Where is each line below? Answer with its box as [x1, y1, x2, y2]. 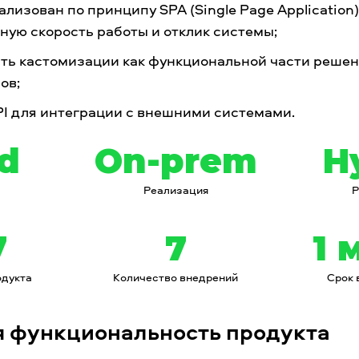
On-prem [94, 139, 257, 182]
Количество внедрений [113, 268, 238, 284]
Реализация [143, 181, 208, 197]
